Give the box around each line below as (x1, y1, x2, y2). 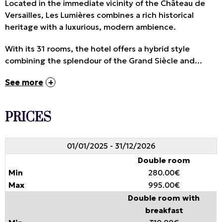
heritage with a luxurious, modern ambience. (5, 22, 176, 32)
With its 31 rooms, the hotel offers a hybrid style (5, 44, 190, 54)
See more (5, 77, 43, 88)
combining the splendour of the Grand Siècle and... (5, 55, 202, 66)
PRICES (5, 110, 51, 126)
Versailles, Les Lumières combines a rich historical (5, 10, 194, 20)
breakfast (145, 206, 183, 216)
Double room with (128, 193, 200, 203)
